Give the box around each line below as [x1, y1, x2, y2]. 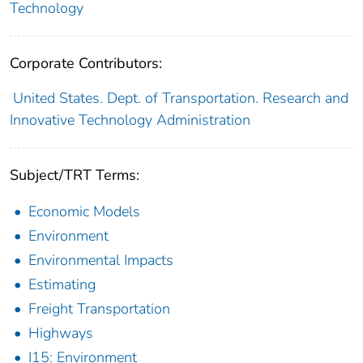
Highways [28, 323, 93, 344]
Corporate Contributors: [10, 53, 162, 74]
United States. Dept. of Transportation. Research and [12, 88, 348, 109]
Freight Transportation [28, 299, 170, 319]
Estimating [28, 275, 96, 295]
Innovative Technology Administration [10, 110, 250, 130]
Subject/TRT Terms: [10, 165, 139, 186]
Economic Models [28, 202, 140, 222]
